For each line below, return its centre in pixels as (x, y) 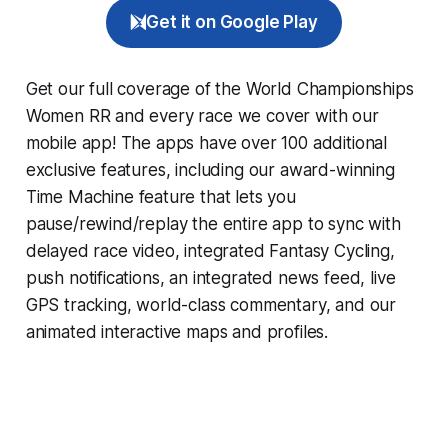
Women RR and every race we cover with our (202, 115)
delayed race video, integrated (147, 250)
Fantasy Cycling (329, 250)
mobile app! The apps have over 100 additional (206, 142)
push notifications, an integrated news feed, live (210, 277)
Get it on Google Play (232, 21)
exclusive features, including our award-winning (210, 169)
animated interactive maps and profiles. (177, 331)
